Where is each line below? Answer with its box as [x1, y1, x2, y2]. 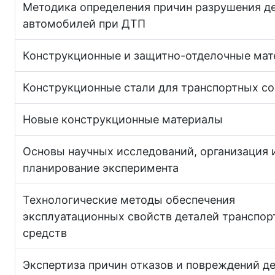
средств [23, 226, 67, 239]
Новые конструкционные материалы [23, 112, 223, 126]
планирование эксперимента [23, 161, 179, 174]
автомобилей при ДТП [23, 17, 145, 30]
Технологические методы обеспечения [23, 193, 235, 206]
